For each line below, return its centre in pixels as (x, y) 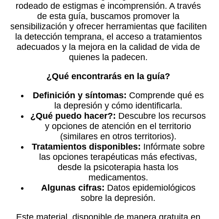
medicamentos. (118, 177)
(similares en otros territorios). (118, 136)
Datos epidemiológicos (150, 187)
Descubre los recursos (161, 116)
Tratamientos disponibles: (86, 146)
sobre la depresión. (118, 198)
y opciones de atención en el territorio (118, 126)
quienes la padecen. (109, 57)
